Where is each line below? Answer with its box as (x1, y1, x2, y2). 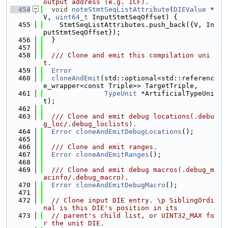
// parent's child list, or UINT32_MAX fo (51, 212, 214, 219)
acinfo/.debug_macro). (43, 174, 129, 181)
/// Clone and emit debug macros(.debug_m (43, 166, 214, 174)
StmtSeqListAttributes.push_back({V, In (43, 21, 214, 28)
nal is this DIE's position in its (43, 204, 178, 212)
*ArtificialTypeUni (137, 90, 214, 97)
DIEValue (174, 6, 206, 13)
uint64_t (55, 13, 88, 21)
